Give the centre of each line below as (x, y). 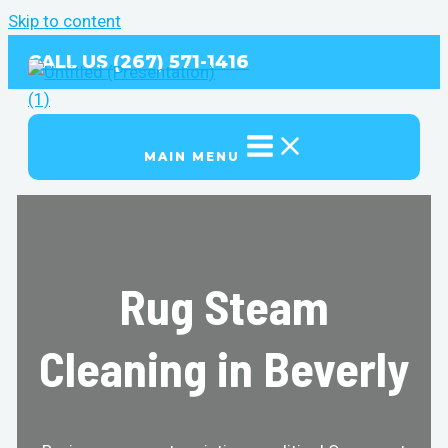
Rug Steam (224, 305)
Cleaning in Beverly (224, 367)
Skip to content (64, 21)
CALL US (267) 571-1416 (138, 62)
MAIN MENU (191, 156)
